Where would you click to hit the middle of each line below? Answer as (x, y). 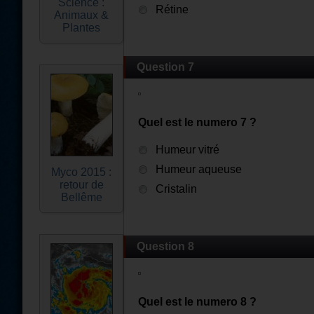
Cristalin (176, 189)
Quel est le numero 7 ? (197, 122)
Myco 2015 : (81, 172)
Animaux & (81, 15)
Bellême (81, 197)
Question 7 (165, 67)
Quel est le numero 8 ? (197, 302)
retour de (81, 185)
